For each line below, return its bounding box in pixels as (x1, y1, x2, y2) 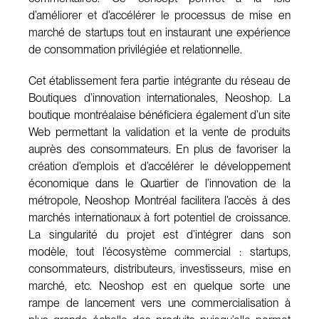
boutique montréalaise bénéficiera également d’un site (28, 108, 291, 122)
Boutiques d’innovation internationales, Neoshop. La (28, 91, 291, 105)
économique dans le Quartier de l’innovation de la (28, 177, 291, 191)
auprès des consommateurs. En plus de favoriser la (28, 142, 291, 157)
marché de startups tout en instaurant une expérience (28, 26, 291, 40)
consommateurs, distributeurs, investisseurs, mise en (28, 262, 291, 276)
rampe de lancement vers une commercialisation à (28, 296, 291, 310)
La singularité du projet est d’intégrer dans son (28, 228, 291, 242)
